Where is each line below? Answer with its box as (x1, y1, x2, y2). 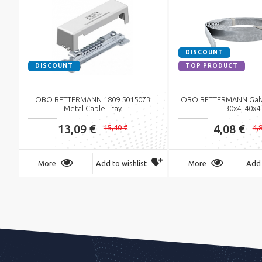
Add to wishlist (96, 159, 147, 167)
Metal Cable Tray (63, 104, 122, 112)
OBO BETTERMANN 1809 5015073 (35, 95, 150, 104)
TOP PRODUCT (185, 63, 238, 69)
